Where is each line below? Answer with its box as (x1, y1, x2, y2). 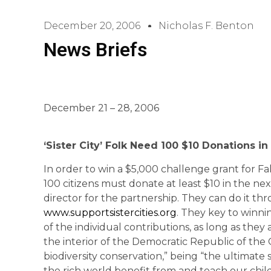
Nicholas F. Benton (158, 20, 254, 31)
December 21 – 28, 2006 (44, 102, 159, 114)
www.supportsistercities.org (44, 206, 177, 218)
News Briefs (44, 38, 147, 61)
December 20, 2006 (44, 20, 140, 31)
